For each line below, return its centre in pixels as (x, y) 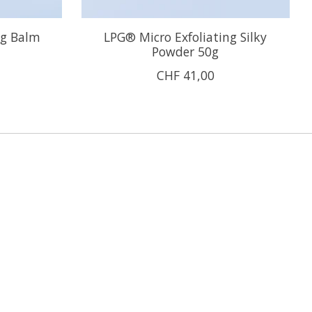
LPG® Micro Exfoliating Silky (186, 37)
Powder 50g (186, 51)
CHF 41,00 (185, 75)
